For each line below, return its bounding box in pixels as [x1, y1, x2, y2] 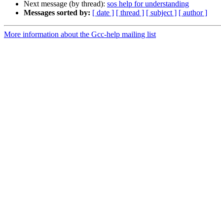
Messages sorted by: [24, 8, 90, 17]
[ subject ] [146, 8, 177, 17]
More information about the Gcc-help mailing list [4, 30, 156, 39]
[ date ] [92, 8, 114, 17]
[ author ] [179, 8, 207, 17]
